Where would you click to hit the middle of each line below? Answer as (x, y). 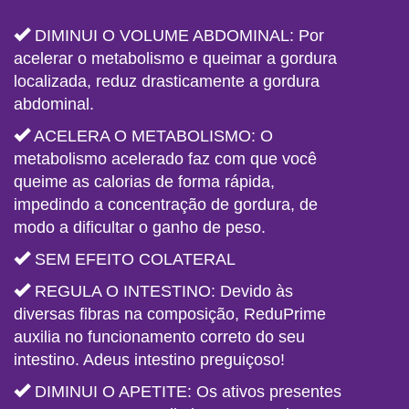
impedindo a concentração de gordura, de (166, 204)
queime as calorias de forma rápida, (144, 181)
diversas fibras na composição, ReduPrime (170, 314)
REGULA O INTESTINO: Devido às (162, 291)
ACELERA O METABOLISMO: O (152, 136)
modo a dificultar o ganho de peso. (140, 227)
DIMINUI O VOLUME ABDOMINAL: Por (177, 35)
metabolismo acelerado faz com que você (165, 158)
